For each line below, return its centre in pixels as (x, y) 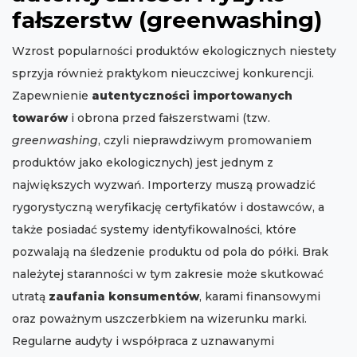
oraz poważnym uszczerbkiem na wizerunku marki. (159, 319)
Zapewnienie (52, 96)
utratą (30, 297)
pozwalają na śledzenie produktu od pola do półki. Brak (170, 252)
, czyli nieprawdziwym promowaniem (205, 141)
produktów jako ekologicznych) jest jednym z (143, 163)
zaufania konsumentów (124, 297)
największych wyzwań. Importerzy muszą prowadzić (164, 185)
